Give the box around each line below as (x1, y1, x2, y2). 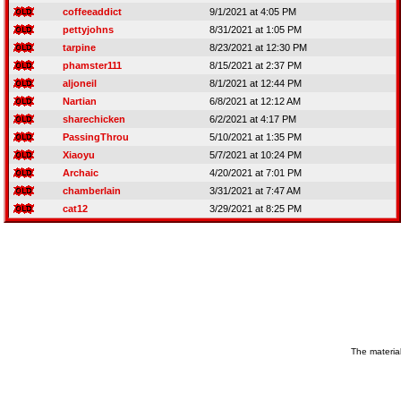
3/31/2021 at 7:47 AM (209, 185, 301, 196)
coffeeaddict (63, 6, 122, 17)
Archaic (63, 167, 98, 178)
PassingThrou (63, 132, 129, 142)
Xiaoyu (63, 149, 95, 160)
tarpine (63, 42, 96, 53)
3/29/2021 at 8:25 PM (209, 203, 302, 214)
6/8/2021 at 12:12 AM (209, 96, 301, 107)
